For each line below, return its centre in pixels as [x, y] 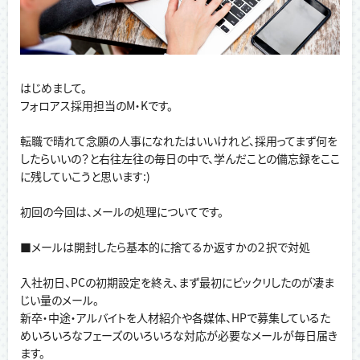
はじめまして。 [53, 88]
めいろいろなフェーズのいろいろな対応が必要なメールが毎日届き [179, 335]
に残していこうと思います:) [85, 176]
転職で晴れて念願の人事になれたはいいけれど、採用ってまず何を [179, 141]
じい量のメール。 [59, 300]
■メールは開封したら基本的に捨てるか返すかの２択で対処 [165, 247]
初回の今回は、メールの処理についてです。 [122, 212]
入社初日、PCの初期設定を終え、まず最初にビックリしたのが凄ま [177, 282]
